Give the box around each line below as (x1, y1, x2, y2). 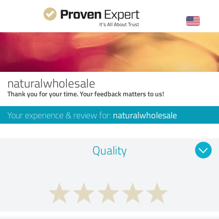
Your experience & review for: (7, 109, 113, 121)
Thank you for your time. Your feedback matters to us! (7, 88, 164, 98)
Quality (92, 141, 127, 158)
